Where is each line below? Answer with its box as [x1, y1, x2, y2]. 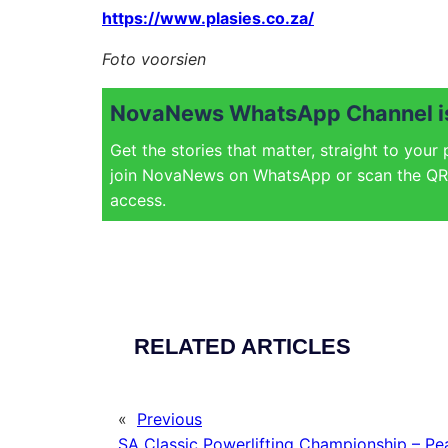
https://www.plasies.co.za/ [102, 8, 314, 29]
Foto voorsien [102, 49, 206, 70]
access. [110, 190, 166, 211]
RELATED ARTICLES [134, 334, 351, 360]
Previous [137, 409, 202, 430]
